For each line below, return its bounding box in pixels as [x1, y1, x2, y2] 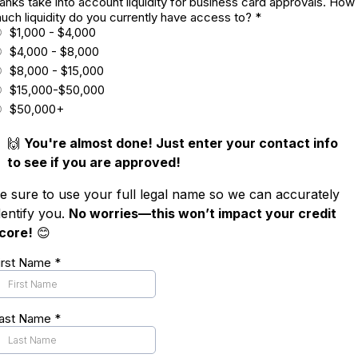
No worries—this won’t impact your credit [69, 205, 336, 221]
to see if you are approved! [7, 154, 181, 170]
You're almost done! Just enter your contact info [24, 135, 338, 151]
